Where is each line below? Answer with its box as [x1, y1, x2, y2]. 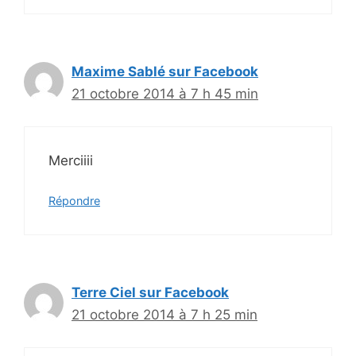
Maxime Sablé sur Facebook [72, 64, 258, 80]
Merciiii [48, 152, 93, 168]
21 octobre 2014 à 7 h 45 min [72, 86, 258, 103]
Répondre [48, 194, 100, 208]
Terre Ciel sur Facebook [72, 284, 229, 301]
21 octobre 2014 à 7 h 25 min [72, 307, 257, 323]
